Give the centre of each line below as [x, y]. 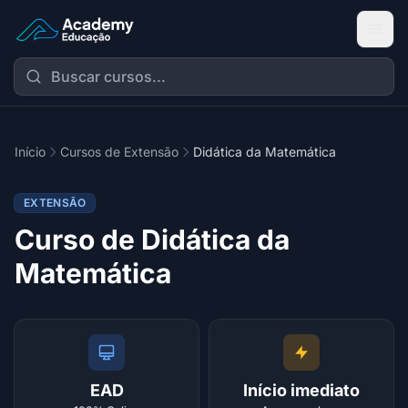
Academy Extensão [80, 39]
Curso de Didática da [152, 240]
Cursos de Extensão [119, 152]
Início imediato [301, 390]
